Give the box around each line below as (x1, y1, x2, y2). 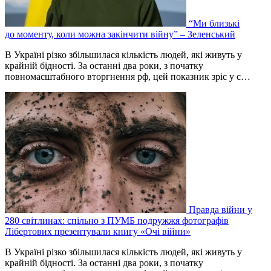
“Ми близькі (189, 18, 240, 28)
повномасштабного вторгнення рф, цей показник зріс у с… (5, 71, 250, 82)
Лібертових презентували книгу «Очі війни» (5, 226, 191, 237)
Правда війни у (189, 204, 252, 215)
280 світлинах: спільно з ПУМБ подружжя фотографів (5, 215, 229, 226)
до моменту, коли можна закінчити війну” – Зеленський (5, 28, 235, 39)
